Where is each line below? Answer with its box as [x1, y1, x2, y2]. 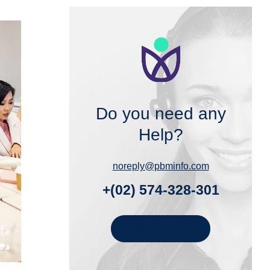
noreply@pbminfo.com [112, 161, 209, 171]
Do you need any [95, 104, 226, 123]
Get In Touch [129, 224, 183, 234]
